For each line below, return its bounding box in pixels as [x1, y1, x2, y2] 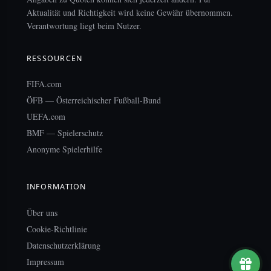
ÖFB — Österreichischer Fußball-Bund [27, 94, 161, 106]
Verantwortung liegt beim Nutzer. [27, 19, 142, 31]
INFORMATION [27, 181, 87, 192]
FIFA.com [27, 78, 62, 90]
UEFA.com [27, 111, 65, 123]
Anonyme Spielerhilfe [27, 143, 102, 155]
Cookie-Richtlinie [27, 223, 87, 235]
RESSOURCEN [27, 53, 83, 64]
